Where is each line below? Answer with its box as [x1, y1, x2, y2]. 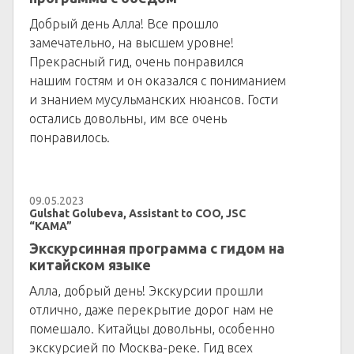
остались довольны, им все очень [29, 111, 227, 126]
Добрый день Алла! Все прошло [29, 16, 219, 31]
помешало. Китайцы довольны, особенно [29, 321, 275, 336]
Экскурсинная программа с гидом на [29, 239, 284, 256]
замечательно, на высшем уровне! [29, 35, 234, 50]
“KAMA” [29, 219, 72, 232]
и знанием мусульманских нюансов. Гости [29, 92, 278, 107]
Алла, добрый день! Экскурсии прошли [29, 283, 263, 298]
